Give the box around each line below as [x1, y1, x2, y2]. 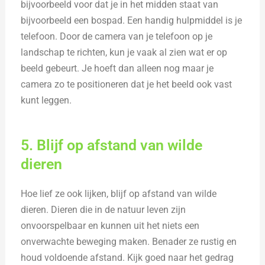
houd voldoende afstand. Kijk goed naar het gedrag [21, 251, 234, 263]
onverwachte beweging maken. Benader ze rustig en [21, 235, 237, 247]
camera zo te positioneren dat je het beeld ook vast [21, 79, 232, 91]
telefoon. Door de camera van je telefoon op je [21, 31, 213, 43]
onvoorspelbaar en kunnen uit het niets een [21, 219, 200, 231]
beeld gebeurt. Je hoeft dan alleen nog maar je [21, 63, 214, 75]
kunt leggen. [21, 95, 72, 106]
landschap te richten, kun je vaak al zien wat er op [21, 47, 228, 59]
